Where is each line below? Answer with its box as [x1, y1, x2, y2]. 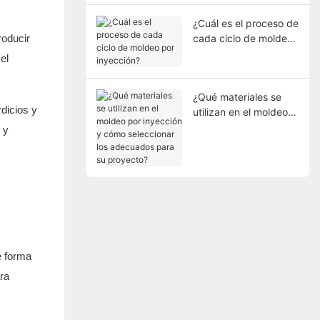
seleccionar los [192, 135, 261, 148]
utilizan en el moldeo [192, 105, 288, 118]
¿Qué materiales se [192, 90, 281, 103]
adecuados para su [192, 150, 283, 163]
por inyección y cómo [192, 120, 293, 133]
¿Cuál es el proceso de [192, 16, 299, 29]
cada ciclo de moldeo [192, 31, 293, 44]
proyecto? [192, 165, 240, 178]
